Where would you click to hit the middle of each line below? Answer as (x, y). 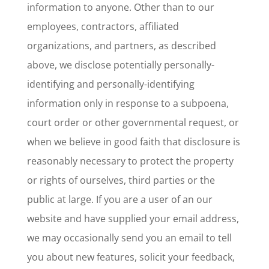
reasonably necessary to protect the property (130, 161)
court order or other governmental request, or (133, 122)
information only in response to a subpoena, (128, 103)
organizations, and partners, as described (121, 46)
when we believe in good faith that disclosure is (133, 142)
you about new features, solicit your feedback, (131, 257)
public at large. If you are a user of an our (119, 199)
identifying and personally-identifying (110, 84)
